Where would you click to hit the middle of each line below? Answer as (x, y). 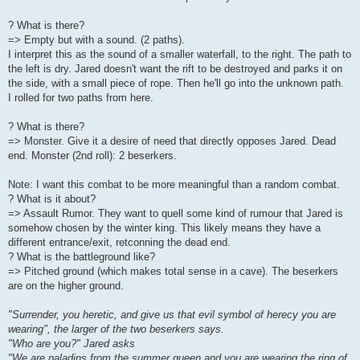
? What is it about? (52, 199)
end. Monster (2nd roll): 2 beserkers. (92, 156)
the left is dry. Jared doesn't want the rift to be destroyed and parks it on (175, 69)
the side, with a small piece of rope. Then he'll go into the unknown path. (176, 84)
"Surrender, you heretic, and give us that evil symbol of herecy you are (172, 315)
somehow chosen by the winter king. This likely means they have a (164, 228)
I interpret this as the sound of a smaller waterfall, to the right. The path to (180, 55)
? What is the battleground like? (82, 257)
